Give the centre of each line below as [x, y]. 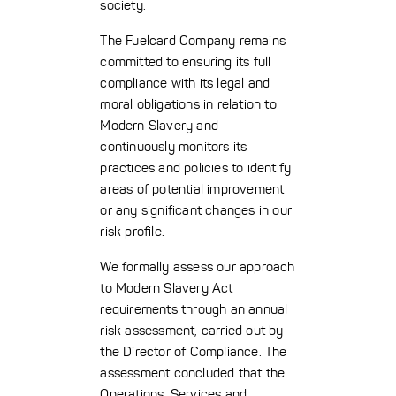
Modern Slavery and [159, 126]
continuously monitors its [174, 147]
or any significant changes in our [196, 210]
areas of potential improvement [192, 189]
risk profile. [132, 232]
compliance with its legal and [185, 83]
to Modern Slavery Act [167, 288]
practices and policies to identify [196, 168]
